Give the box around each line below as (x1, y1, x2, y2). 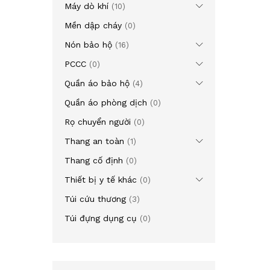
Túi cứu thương (64, 194, 126, 204)
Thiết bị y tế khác (64, 175, 137, 184)
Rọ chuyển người (64, 117, 131, 127)
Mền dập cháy (64, 20, 122, 30)
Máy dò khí (64, 1, 108, 11)
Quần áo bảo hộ (64, 78, 130, 88)
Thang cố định (64, 155, 123, 165)
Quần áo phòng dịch (64, 98, 147, 107)
